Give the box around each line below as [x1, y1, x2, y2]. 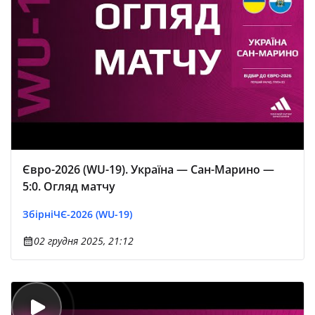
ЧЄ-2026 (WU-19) [53, 207, 132, 221]
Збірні [22, 207, 53, 221]
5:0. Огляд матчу [22, 179, 115, 194]
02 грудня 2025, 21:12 [34, 234, 134, 247]
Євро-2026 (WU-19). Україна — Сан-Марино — [22, 162, 274, 177]
